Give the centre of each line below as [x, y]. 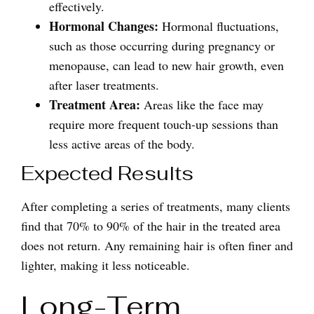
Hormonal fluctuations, [219, 26]
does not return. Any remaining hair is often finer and [157, 245]
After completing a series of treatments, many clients [156, 206]
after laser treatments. [104, 85]
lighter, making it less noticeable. [105, 265]
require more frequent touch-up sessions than [164, 124]
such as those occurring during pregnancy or [162, 46]
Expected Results [107, 173]
